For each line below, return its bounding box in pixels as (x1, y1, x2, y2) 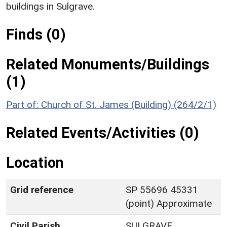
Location (6, 154, 64, 171)
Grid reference (10, 183, 73, 196)
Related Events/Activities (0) (6, 124, 199, 141)
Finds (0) (6, 25, 66, 43)
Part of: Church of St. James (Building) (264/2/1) (6, 98, 216, 110)
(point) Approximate (126, 197, 212, 209)
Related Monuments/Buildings (6, 55, 209, 73)
